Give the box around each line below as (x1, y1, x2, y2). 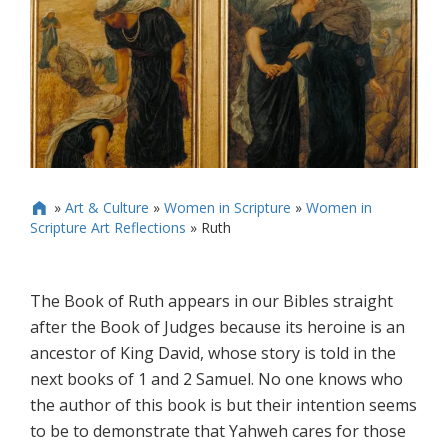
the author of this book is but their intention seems (30, 394, 417, 417)
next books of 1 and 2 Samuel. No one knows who (30, 368, 403, 391)
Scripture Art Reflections (30, 218, 186, 238)
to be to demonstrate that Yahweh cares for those (30, 420, 406, 443)
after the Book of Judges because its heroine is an (30, 316, 405, 339)
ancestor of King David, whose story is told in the (30, 342, 396, 365)
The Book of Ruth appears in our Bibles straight (30, 290, 393, 313)
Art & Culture (64, 198, 149, 218)
